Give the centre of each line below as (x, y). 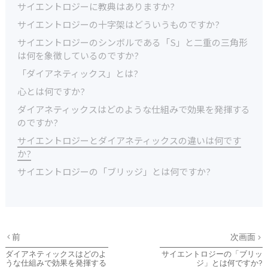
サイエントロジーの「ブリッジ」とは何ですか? (114, 171)
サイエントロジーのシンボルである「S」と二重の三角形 (133, 42)
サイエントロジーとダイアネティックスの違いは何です (129, 140)
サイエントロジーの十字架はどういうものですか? (118, 24)
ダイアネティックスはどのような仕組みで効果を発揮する (134, 109)
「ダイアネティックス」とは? (78, 73)
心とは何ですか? (51, 91)
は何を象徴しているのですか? (78, 55)
